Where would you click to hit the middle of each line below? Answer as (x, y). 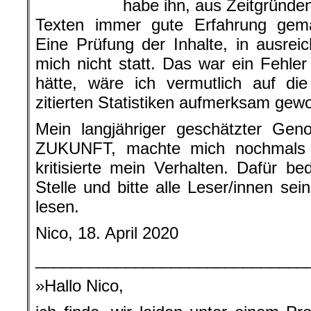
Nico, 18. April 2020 (107, 233)
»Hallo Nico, (79, 286)
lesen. (57, 207)
